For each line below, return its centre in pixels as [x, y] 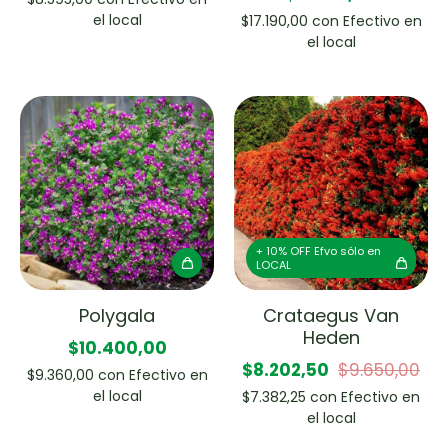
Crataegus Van [331, 315]
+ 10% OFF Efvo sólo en [318, 250]
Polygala [117, 315]
